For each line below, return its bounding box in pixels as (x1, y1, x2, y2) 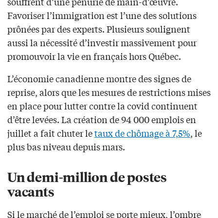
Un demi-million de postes (7, 167, 167, 185)
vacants (7, 182, 54, 200)
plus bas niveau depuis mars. (7, 140, 125, 153)
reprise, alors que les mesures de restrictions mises (7, 85, 211, 98)
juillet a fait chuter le (7, 126, 94, 139)
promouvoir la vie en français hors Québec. (7, 49, 181, 62)
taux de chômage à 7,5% (94, 126, 190, 139)
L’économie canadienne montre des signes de (7, 72, 191, 85)
